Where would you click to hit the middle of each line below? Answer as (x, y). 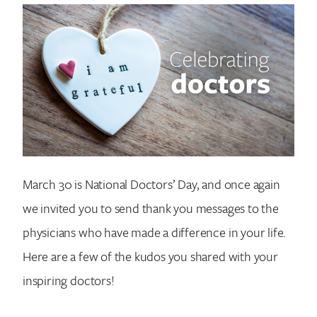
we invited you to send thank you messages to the (151, 208)
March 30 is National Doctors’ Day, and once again (151, 184)
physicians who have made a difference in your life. (155, 232)
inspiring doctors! (69, 280)
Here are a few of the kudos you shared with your (150, 256)
